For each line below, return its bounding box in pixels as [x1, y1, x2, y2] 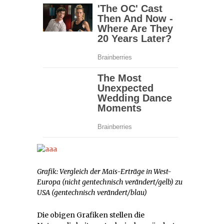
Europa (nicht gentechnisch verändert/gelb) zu [37, 177, 182, 186]
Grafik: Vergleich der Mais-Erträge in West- [37, 166, 171, 176]
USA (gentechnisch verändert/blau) [37, 187, 147, 197]
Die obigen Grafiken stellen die [37, 210, 144, 219]
